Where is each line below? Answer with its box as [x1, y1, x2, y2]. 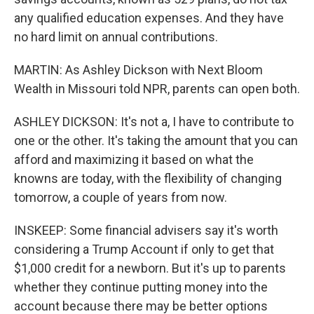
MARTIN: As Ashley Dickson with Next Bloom [14, 62, 263, 77]
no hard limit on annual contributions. [14, 29, 218, 44]
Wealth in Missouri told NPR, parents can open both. [14, 81, 300, 96]
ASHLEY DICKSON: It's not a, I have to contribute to [14, 114, 294, 129]
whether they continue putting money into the [14, 280, 268, 294]
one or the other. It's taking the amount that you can [14, 133, 298, 148]
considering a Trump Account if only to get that [14, 242, 274, 257]
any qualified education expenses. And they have [14, 11, 284, 25]
